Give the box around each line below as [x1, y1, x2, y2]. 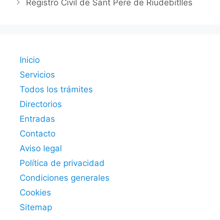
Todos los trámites [20, 84, 93, 95]
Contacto [20, 129, 55, 139]
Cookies [20, 188, 51, 198]
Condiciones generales [20, 173, 110, 183]
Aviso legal [20, 143, 62, 154]
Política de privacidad [20, 158, 105, 168]
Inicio [20, 55, 40, 65]
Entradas [20, 114, 55, 124]
